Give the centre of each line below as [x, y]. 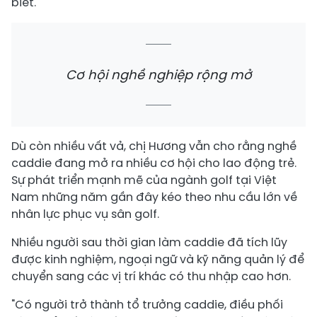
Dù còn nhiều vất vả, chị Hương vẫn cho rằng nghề [154, 146]
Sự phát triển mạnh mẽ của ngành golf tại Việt [144, 180]
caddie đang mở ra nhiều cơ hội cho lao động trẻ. [154, 163]
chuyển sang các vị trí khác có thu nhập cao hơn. [151, 276]
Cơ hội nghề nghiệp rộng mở [158, 74]
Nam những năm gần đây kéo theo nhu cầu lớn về [154, 197]
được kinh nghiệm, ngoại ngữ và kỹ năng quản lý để [158, 259]
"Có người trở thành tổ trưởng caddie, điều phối [147, 304]
